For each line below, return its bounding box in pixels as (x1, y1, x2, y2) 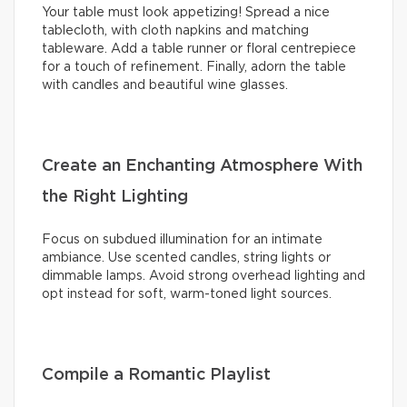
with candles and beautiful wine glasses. (42, 78, 288, 92)
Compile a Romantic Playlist (42, 366, 271, 383)
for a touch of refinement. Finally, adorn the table (42, 60, 346, 74)
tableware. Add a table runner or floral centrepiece (42, 42, 356, 55)
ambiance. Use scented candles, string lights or (42, 251, 331, 264)
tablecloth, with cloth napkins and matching (42, 24, 309, 37)
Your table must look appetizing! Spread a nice (42, 5, 330, 19)
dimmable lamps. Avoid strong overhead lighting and (42, 269, 365, 283)
